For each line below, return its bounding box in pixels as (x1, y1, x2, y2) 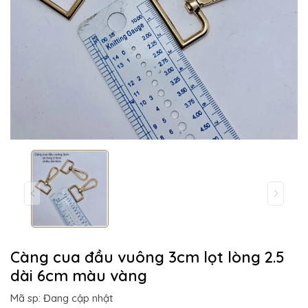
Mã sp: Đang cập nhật (10, 291, 113, 305)
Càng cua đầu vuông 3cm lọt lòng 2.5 (10, 247, 285, 267)
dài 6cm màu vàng (10, 265, 147, 285)
